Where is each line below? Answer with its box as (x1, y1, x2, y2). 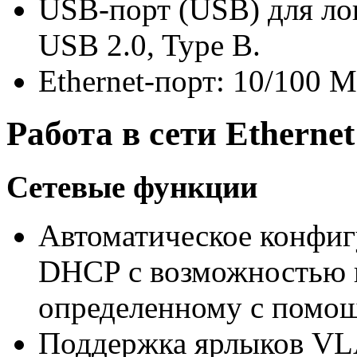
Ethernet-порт (38, 63, 216, 98)
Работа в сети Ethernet (6, 115, 355, 153)
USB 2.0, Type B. (38, 27, 261, 62)
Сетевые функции (6, 170, 257, 205)
